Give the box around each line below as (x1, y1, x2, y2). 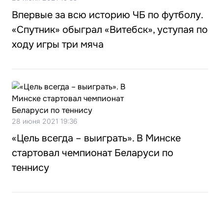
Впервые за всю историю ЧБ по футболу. (12, 9, 203, 21)
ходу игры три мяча (12, 38, 104, 51)
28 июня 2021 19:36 (12, 117, 77, 125)
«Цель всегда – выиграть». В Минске (12, 132, 181, 144)
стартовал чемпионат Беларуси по (12, 147, 173, 159)
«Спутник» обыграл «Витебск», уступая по (12, 24, 208, 36)
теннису (12, 162, 49, 174)
